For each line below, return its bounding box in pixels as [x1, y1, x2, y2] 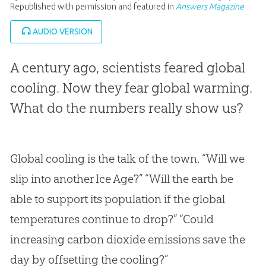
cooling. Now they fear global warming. [9, 79, 252, 96]
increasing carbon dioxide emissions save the [9, 232, 245, 246]
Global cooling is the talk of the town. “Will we [9, 151, 245, 166]
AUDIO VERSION [32, 26, 93, 36]
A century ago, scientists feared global [9, 59, 245, 76]
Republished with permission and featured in [9, 1, 176, 11]
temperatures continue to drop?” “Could [9, 211, 214, 226]
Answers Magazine [175, 1, 244, 11]
